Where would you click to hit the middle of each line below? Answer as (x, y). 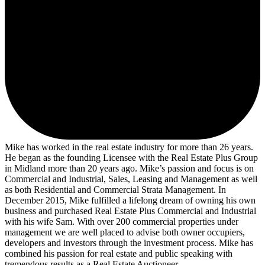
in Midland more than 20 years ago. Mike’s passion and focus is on (129, 168)
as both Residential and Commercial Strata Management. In (115, 189)
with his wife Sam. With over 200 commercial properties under (122, 221)
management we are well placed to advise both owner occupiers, (125, 232)
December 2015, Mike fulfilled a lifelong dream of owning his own (130, 200)
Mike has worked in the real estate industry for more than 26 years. (129, 147)
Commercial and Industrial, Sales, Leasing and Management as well (131, 179)
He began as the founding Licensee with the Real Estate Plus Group (131, 157)
